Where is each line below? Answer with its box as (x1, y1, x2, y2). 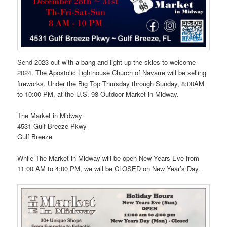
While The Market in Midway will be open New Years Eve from (17, 153, 200, 163)
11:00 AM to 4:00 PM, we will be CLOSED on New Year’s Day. (17, 163, 201, 173)
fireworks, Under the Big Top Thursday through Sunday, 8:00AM (17, 78, 205, 88)
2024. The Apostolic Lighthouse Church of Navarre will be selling (17, 67, 207, 78)
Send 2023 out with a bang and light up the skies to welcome (17, 57, 196, 67)
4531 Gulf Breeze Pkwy (17, 121, 87, 131)
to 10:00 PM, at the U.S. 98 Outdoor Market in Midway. (17, 89, 179, 99)
